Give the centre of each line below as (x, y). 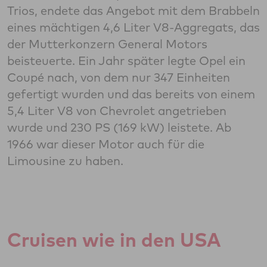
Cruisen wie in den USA (114, 240)
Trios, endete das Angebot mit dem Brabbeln (133, 11)
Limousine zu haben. (65, 161)
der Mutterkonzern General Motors (107, 44)
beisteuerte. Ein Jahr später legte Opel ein (126, 61)
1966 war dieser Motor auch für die (106, 144)
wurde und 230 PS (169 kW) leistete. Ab (119, 128)
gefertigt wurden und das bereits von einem (131, 94)
